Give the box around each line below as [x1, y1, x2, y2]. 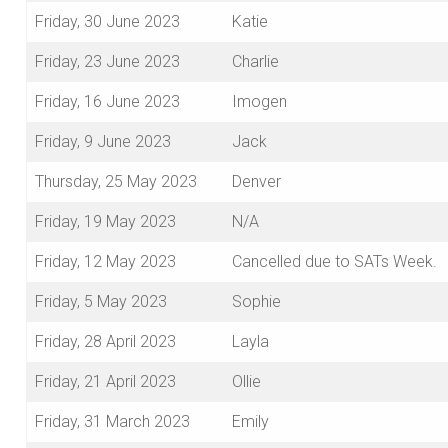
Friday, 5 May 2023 [35, 292, 167, 312]
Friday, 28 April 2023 [35, 332, 176, 352]
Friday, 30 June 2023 [35, 12, 180, 32]
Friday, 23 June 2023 [35, 52, 180, 72]
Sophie [232, 292, 281, 312]
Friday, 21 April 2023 [35, 372, 176, 392]
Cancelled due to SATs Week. [232, 252, 437, 272]
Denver [232, 172, 281, 192]
